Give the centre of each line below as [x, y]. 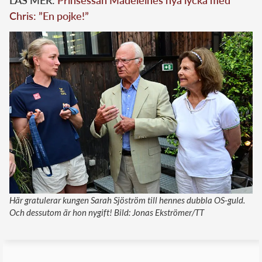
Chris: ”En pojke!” [49, 15]
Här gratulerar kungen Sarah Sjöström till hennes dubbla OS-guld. [127, 200]
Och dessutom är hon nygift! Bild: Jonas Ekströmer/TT [107, 213]
